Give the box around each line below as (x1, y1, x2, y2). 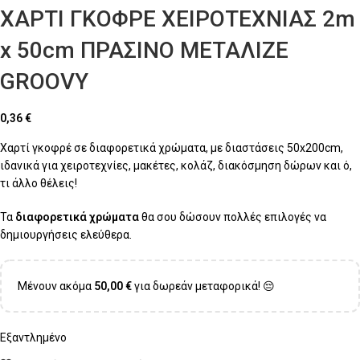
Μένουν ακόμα (18, 280, 94, 293)
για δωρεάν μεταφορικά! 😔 (132, 280, 275, 293)
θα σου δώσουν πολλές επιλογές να (139, 211, 326, 224)
